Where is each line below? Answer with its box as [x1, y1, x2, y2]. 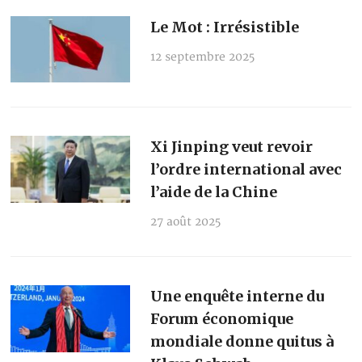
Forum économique [149, 309, 293, 329]
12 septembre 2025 [149, 49, 255, 64]
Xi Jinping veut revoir [149, 137, 313, 157]
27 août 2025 [149, 215, 221, 229]
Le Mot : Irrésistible [149, 17, 299, 36]
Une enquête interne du [149, 287, 324, 306]
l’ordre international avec [149, 160, 342, 179]
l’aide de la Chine [149, 183, 277, 202]
